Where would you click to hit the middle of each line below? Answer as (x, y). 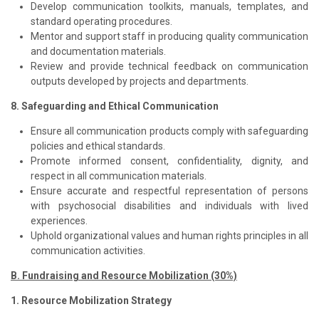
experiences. (59, 220)
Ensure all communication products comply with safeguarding (169, 131)
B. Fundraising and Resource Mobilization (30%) (124, 275)
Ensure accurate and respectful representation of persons (169, 190)
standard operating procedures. (101, 21)
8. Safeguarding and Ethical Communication (115, 106)
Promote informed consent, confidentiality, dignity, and (169, 161)
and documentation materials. (98, 51)
